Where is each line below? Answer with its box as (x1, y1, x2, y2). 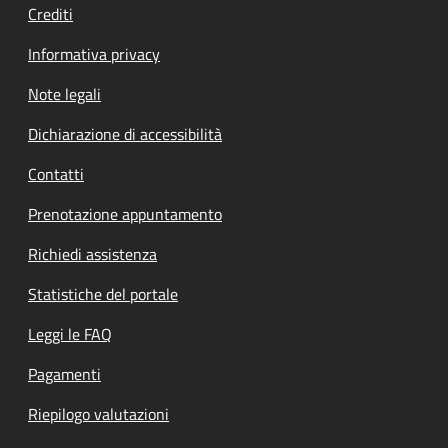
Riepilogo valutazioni (28, 401, 169, 426)
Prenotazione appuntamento (28, 201, 222, 226)
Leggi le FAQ (28, 321, 112, 346)
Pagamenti (28, 361, 101, 386)
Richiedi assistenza (28, 241, 157, 266)
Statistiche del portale (28, 281, 178, 306)
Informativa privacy (28, 41, 160, 66)
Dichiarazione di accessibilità (28, 121, 222, 146)
